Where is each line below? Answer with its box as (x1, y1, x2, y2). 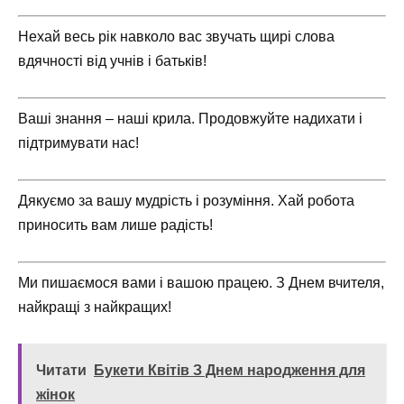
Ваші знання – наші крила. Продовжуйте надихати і (18, 110, 363, 126)
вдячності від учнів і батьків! (18, 52, 207, 69)
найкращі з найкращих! (18, 299, 171, 316)
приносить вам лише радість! (18, 216, 213, 233)
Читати (36, 363, 87, 379)
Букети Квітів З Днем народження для (94, 363, 365, 379)
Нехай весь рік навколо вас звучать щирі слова (18, 28, 335, 44)
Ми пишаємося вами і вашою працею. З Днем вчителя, (18, 275, 384, 291)
